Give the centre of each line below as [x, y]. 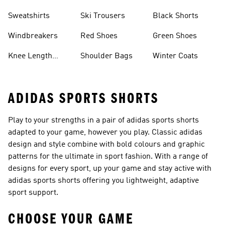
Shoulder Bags [106, 56]
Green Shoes [175, 36]
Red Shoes [99, 36]
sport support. [33, 193]
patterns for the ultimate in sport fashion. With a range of [108, 157]
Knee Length [30, 56]
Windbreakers [33, 36]
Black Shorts [176, 16]
